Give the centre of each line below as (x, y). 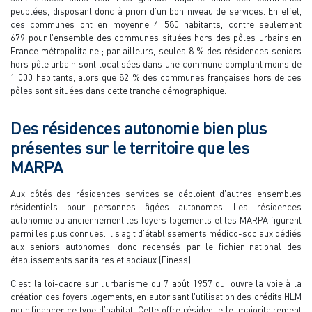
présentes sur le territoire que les (130, 147)
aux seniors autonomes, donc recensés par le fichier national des (156, 246)
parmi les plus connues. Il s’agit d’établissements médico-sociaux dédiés (156, 233)
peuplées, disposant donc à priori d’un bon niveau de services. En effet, (156, 11)
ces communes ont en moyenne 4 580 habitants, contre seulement (156, 24)
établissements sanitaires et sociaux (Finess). (102, 259)
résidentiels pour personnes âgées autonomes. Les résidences (156, 206)
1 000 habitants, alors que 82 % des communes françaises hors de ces (156, 77)
